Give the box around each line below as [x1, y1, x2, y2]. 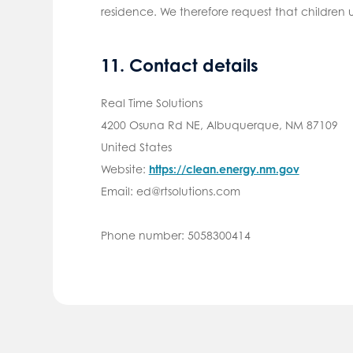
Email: [100, 184, 136, 198]
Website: [100, 162, 149, 176]
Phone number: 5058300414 [100, 228, 251, 242]
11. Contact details [100, 54, 258, 76]
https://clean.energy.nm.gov [148, 162, 299, 176]
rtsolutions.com [160, 184, 240, 198]
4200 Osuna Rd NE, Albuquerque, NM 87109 [100, 117, 338, 132]
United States [100, 139, 172, 154]
